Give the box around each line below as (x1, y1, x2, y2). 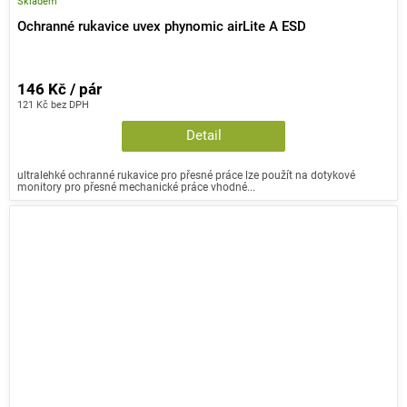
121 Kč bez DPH (17, 98, 89, 112)
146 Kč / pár (17, 81, 102, 99)
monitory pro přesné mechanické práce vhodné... (17, 180, 255, 194)
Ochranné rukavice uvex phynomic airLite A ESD (17, 19, 306, 35)
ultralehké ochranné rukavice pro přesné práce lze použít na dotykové (17, 168, 355, 183)
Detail (185, 128, 222, 144)
